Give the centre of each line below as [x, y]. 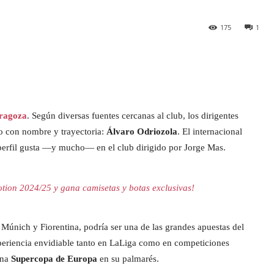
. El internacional [210, 132]
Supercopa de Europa [54, 259]
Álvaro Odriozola [142, 132]
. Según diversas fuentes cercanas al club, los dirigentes [133, 116]
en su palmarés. [128, 259]
